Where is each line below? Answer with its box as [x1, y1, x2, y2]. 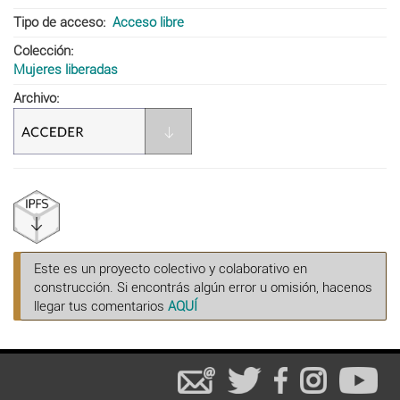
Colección [13, 42, 71, 59]
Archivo [13, 89, 56, 106]
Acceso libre [112, 13, 184, 30]
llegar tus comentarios [34, 297, 168, 314]
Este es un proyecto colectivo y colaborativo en [34, 260, 307, 277]
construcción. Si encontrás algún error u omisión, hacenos [34, 279, 372, 296]
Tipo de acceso [13, 13, 103, 30]
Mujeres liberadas [13, 61, 118, 78]
